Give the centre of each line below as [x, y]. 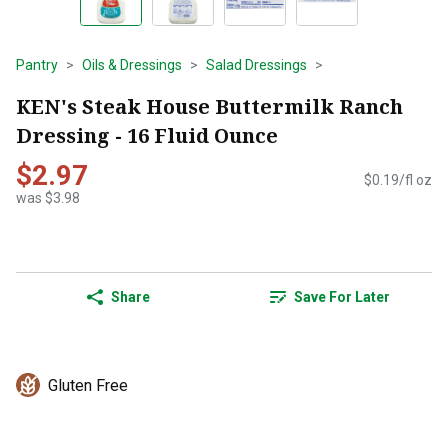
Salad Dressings [256, 65]
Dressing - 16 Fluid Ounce [147, 135]
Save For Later [342, 297]
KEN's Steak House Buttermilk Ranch [209, 106]
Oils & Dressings [132, 65]
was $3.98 [48, 198]
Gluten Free [88, 386]
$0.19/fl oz [398, 180]
